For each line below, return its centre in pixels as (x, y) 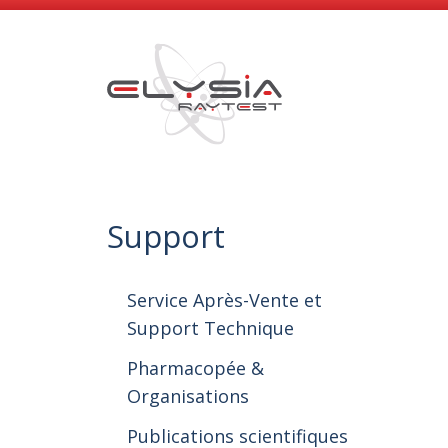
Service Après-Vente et (224, 300)
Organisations (188, 396)
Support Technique (210, 328)
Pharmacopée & (195, 368)
